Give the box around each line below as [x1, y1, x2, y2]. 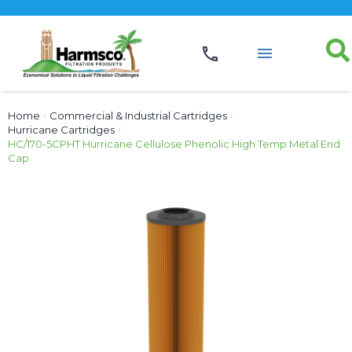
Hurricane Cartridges [8, 123, 115, 136]
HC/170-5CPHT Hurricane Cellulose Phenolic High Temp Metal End [8, 137, 340, 150]
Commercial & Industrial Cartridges [49, 108, 227, 122]
